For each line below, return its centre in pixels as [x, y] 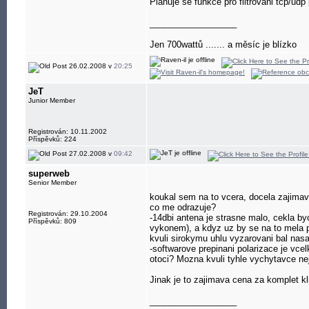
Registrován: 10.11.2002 [68, 131]
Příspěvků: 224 [52, 139]
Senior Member [52, 182]
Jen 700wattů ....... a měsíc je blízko [225, 44]
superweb [49, 173]
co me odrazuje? [183, 207]
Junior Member [52, 100]
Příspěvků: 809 [52, 221]
